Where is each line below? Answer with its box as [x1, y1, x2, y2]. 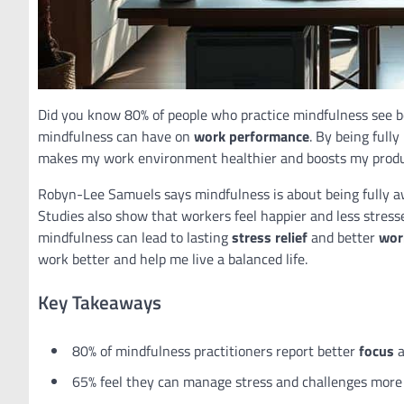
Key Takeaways [38, 287, 161, 317]
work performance [194, 125, 309, 147]
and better [308, 226, 379, 248]
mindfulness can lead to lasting [38, 226, 232, 248]
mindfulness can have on [38, 125, 194, 147]
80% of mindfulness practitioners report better [72, 339, 359, 362]
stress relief [232, 226, 308, 248]
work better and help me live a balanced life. [38, 248, 308, 270]
